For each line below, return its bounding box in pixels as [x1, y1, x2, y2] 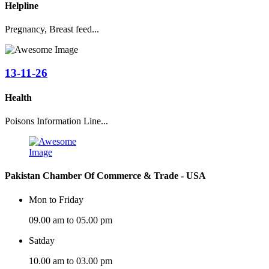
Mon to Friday [29, 194, 83, 205]
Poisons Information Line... [5, 116, 108, 127]
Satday [29, 235, 55, 246]
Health [5, 92, 32, 103]
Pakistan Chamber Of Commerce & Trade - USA [5, 171, 206, 181]
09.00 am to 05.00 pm [29, 214, 112, 225]
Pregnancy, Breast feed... [5, 23, 99, 34]
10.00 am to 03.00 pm [29, 255, 112, 266]
